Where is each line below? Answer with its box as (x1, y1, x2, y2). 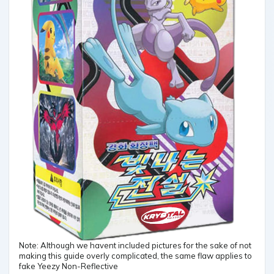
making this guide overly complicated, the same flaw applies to (19, 250, 252, 261)
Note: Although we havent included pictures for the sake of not (19, 240, 251, 250)
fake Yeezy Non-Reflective (19, 261, 118, 271)
